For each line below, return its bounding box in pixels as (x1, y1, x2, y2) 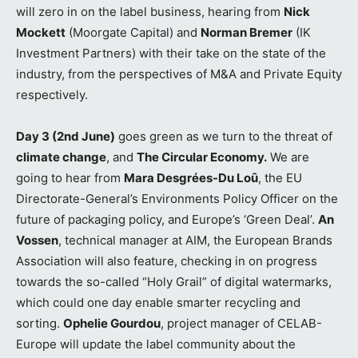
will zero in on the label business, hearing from (16, 3, 284, 19)
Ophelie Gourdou (63, 315, 161, 331)
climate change (16, 149, 106, 165)
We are (267, 149, 309, 165)
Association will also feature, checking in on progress (16, 253, 317, 268)
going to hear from (16, 169, 124, 185)
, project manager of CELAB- (161, 315, 322, 331)
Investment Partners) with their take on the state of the (16, 45, 326, 61)
